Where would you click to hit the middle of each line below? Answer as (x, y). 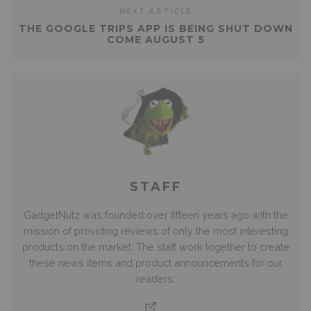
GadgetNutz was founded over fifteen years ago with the (155, 215)
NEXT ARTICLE (155, 11)
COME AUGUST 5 (155, 39)
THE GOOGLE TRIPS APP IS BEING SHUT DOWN (155, 28)
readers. (155, 278)
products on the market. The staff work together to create (155, 246)
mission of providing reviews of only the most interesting (155, 230)
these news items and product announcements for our (155, 262)
